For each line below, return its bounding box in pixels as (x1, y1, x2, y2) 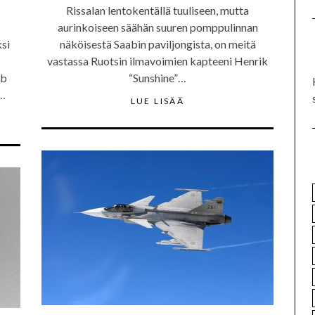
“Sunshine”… (129, 71, 186, 84)
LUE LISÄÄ (130, 96, 185, 106)
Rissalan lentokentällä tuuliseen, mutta (66, 4, 249, 17)
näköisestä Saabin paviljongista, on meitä (59, 37, 256, 51)
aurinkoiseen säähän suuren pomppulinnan (57, 20, 258, 34)
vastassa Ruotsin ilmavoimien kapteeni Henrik (47, 54, 268, 67)
